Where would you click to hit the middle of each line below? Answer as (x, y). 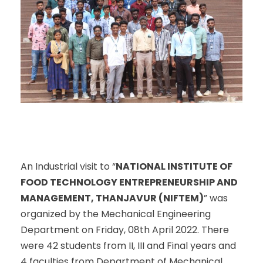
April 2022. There (189, 230)
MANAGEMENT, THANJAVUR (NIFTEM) (112, 198)
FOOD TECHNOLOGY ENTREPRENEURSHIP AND (129, 182)
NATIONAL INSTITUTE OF (174, 166)
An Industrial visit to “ (68, 166)
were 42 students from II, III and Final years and (128, 245)
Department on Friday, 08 (80, 230)
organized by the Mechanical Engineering (116, 214)
